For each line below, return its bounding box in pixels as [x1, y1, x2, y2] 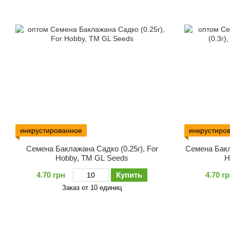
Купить [116, 170, 143, 179]
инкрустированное [20, 126, 82, 135]
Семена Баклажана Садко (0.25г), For [26, 144, 158, 153]
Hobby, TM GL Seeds [55, 153, 129, 162]
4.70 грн [36, 170, 66, 179]
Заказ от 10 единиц [62, 183, 122, 191]
